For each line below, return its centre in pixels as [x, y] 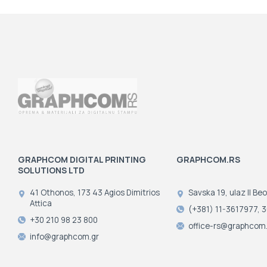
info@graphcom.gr [65, 236]
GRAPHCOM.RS [208, 160]
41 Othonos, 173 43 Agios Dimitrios [95, 192]
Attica [41, 203]
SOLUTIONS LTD [52, 170]
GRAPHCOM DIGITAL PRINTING [82, 160]
